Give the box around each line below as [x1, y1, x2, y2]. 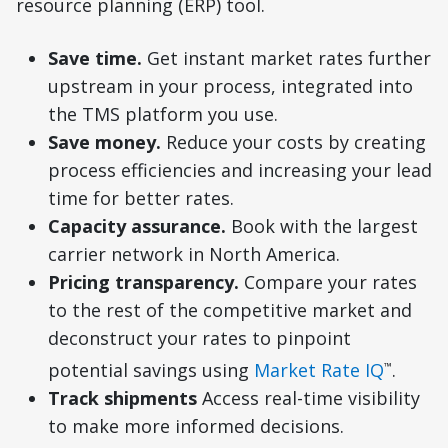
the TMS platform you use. [48, 102, 278, 126]
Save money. [48, 130, 161, 154]
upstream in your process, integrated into [48, 74, 413, 98]
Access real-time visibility [197, 386, 420, 410]
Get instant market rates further [142, 46, 431, 70]
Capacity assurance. [48, 214, 231, 238]
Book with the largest [231, 214, 418, 238]
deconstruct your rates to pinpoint [48, 326, 351, 350]
